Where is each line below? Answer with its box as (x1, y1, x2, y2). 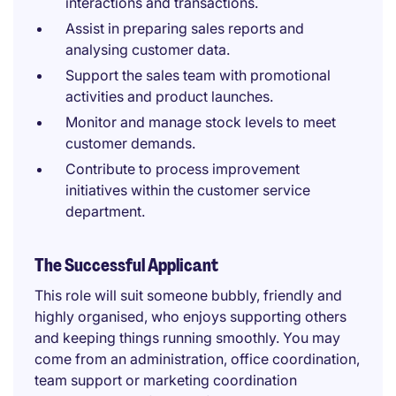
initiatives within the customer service (65, 181, 310, 199)
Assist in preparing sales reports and (65, 19, 304, 37)
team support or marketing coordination (34, 371, 297, 389)
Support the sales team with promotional (65, 66, 331, 84)
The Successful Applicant (34, 254, 218, 277)
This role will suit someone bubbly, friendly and (34, 286, 342, 304)
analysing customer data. (65, 41, 230, 58)
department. (65, 202, 145, 220)
